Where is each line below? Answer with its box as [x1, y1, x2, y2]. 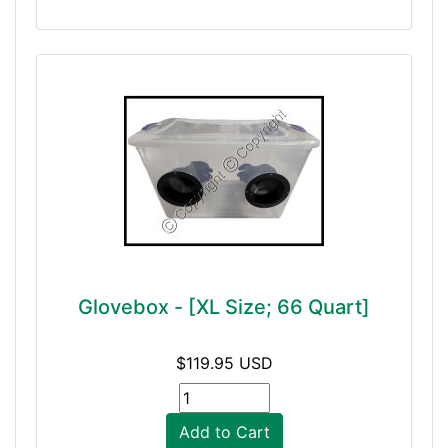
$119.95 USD [175, 353, 273, 373]
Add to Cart [178, 422, 270, 442]
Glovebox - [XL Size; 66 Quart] [78, 295, 370, 319]
